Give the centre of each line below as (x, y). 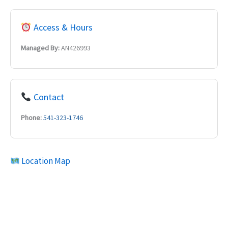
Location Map (45, 161)
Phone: (31, 118)
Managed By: (40, 48)
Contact (48, 97)
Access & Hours (62, 27)
